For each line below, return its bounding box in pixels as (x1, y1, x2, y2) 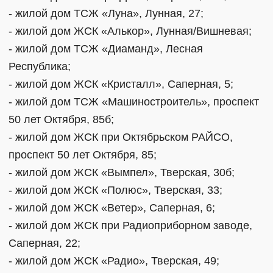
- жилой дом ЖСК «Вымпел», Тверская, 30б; (9, 166, 235, 179)
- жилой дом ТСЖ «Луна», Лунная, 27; (9, 7, 204, 19)
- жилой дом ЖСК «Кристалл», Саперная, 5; (9, 77, 233, 90)
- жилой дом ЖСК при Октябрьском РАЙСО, (9, 130, 233, 143)
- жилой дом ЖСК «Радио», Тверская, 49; (9, 254, 219, 267)
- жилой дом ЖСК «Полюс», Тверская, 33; (9, 183, 222, 196)
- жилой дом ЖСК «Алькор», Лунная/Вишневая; (9, 24, 252, 37)
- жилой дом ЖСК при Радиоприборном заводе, (9, 219, 252, 232)
